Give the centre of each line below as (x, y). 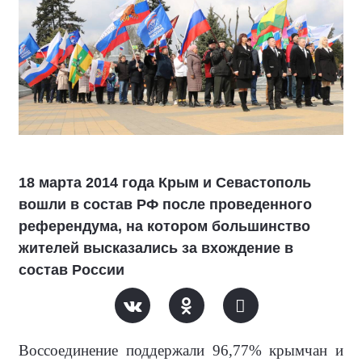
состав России (72, 270)
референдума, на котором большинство (164, 226)
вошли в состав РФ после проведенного (165, 204)
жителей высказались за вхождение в (156, 248)
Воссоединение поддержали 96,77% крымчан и (181, 350)
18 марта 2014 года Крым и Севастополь (165, 183)
